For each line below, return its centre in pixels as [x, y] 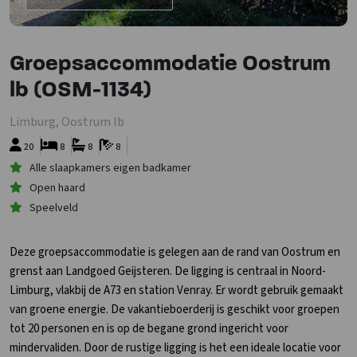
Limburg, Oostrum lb [67, 122]
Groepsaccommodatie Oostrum [170, 65]
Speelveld [54, 208]
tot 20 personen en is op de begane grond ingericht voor [149, 329]
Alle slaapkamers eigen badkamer [110, 168]
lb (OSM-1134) [80, 91]
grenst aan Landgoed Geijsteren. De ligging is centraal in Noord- [168, 271]
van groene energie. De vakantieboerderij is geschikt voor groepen [175, 310]
